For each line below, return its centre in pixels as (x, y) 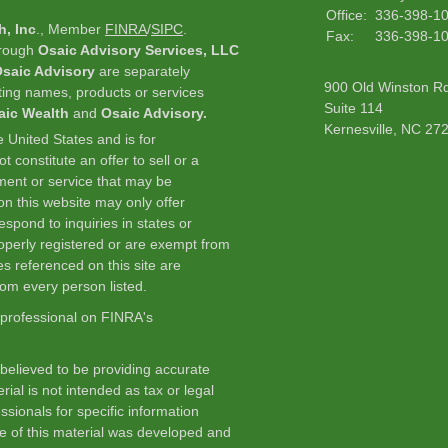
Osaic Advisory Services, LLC (138, 50)
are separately (142, 71)
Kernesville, (360, 129)
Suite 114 (353, 108)
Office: (348, 15)
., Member (70, 29)
